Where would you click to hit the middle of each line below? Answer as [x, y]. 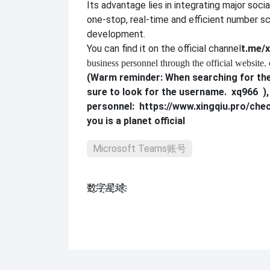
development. [116, 34]
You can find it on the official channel [164, 49]
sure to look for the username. [157, 92]
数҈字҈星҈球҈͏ [106, 188]
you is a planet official [136, 121]
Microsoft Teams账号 [140, 149]
